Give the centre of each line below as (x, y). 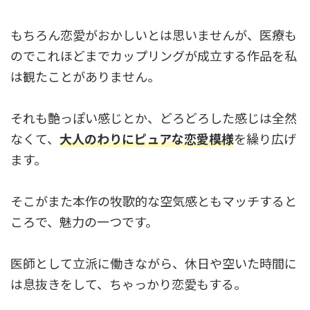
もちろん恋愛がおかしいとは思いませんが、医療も (154, 35)
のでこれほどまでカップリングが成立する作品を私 (154, 56)
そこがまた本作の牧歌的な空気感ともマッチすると (154, 201)
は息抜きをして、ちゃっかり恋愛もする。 (128, 284)
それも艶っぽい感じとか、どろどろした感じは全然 (154, 118)
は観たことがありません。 (85, 76)
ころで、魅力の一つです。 (84, 222)
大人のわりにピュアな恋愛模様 (147, 139)
